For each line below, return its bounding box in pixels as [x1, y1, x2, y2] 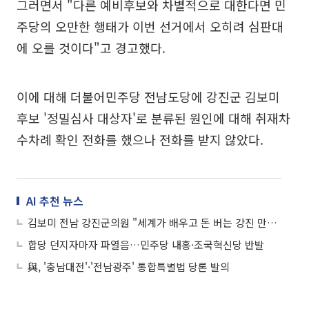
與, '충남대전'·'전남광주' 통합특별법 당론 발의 [28, 259, 230, 274]
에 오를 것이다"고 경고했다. [17, 38, 166, 57]
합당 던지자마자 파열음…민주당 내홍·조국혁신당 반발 [28, 237, 264, 252]
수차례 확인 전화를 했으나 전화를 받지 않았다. [17, 130, 263, 148]
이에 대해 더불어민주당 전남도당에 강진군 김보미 [17, 87, 280, 106]
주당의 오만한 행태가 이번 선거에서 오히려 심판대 [17, 17, 283, 35]
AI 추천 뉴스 [26, 192, 83, 209]
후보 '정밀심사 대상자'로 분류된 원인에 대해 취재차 [17, 108, 290, 127]
